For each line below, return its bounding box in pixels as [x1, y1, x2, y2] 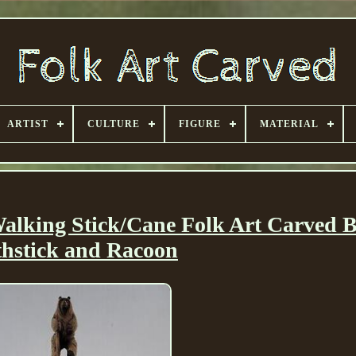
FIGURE [179, 118, 221, 130]
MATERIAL [260, 118, 319, 130]
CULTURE [87, 118, 140, 130]
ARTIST [7, 118, 48, 130]
